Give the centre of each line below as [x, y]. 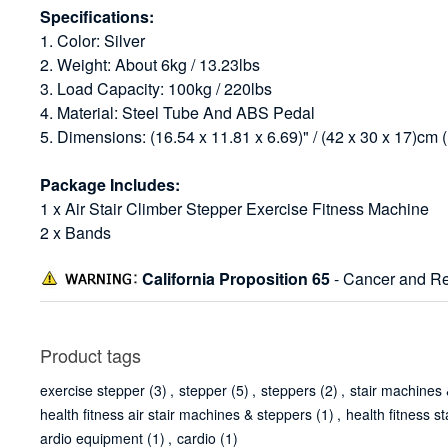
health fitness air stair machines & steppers [176, 414]
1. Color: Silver [93, 41]
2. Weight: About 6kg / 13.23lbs [150, 65]
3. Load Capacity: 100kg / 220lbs [156, 89]
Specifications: [97, 17]
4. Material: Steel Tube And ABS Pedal [178, 113]
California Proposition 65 [236, 279]
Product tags [91, 355]
